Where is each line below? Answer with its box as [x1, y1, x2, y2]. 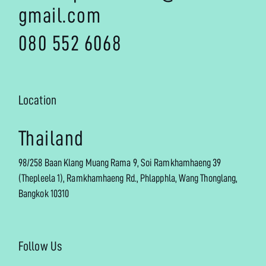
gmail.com [18, 5, 101, 26]
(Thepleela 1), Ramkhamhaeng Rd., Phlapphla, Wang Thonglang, [18, 173, 238, 183]
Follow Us [18, 240, 62, 253]
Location [18, 94, 56, 107]
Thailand [18, 128, 84, 149]
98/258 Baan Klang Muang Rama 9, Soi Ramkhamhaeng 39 [18, 157, 221, 168]
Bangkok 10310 [18, 188, 69, 199]
